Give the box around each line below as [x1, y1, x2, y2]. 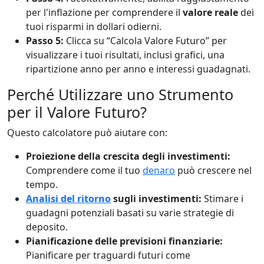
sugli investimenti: [111, 192, 202, 205]
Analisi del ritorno [26, 192, 111, 205]
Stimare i [202, 192, 243, 205]
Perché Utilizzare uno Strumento [7, 84, 233, 104]
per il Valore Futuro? [7, 102, 147, 122]
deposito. [26, 220, 68, 233]
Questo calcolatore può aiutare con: [7, 126, 167, 139]
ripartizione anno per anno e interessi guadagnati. [26, 62, 250, 75]
